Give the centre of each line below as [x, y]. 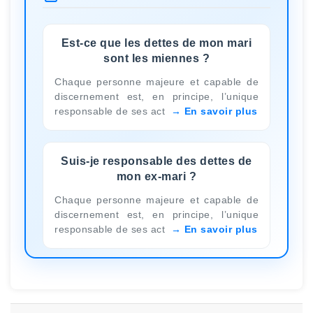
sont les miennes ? [156, 58]
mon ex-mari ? [156, 176]
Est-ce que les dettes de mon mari [156, 43]
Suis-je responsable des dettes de [156, 161]
